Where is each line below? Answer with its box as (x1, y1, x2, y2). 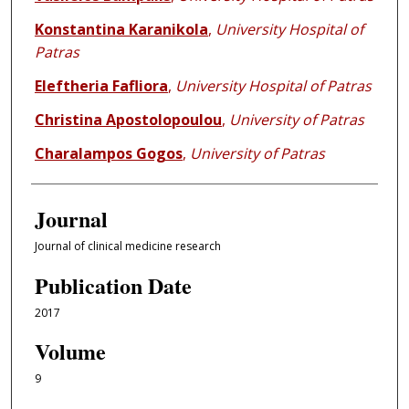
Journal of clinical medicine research (34, 238, 221, 255)
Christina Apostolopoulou (34, 110, 222, 131)
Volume (34, 335, 106, 368)
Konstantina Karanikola (34, 19, 208, 40)
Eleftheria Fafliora (34, 76, 168, 97)
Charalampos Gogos (34, 143, 183, 164)
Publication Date (34, 268, 192, 301)
